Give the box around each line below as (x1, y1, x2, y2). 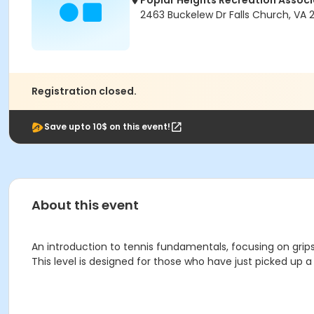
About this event (32, 196, 139, 214)
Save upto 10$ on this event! (44, 121, 170, 132)
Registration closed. (32, 84, 137, 98)
